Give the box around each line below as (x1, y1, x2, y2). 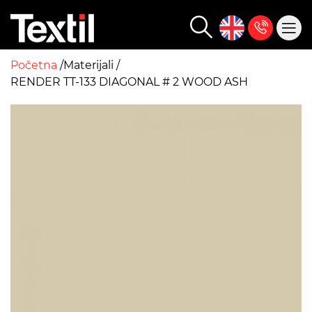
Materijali (63, 58, 116, 72)
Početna (10, 58, 60, 72)
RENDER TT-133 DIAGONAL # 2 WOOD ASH (10, 75, 248, 88)
